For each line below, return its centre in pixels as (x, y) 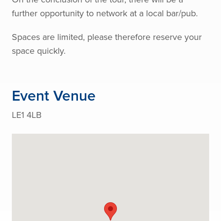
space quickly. (39, 51)
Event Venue (54, 95)
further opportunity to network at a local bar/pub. (105, 13)
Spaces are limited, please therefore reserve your (107, 37)
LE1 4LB (27, 115)
